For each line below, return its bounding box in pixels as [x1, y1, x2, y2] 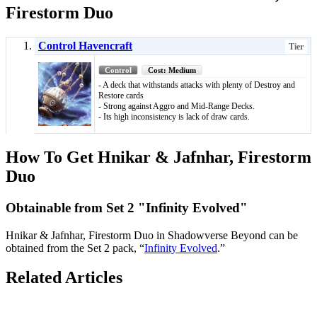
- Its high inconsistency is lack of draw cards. [98, 112, 250, 122]
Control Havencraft [38, 40, 132, 52]
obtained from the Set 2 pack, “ [6, 241, 144, 254]
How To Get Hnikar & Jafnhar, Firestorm [6, 147, 311, 166]
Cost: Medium [148, 66, 196, 75]
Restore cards [98, 91, 144, 101]
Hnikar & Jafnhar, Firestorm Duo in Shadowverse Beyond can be [6, 229, 298, 241]
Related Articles [6, 268, 122, 287]
